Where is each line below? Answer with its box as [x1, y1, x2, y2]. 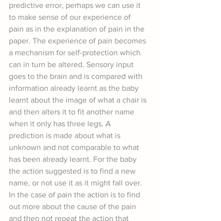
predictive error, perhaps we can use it [9, 1, 143, 10]
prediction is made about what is [9, 131, 122, 140]
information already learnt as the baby [9, 84, 141, 93]
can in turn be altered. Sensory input [9, 60, 136, 69]
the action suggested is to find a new [9, 167, 138, 176]
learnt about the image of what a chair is [9, 96, 148, 105]
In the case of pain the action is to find [9, 190, 142, 199]
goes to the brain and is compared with [9, 72, 145, 81]
